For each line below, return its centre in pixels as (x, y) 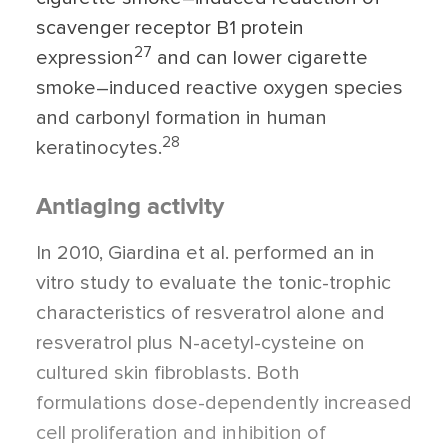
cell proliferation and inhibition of (181, 433)
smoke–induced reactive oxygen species (219, 88)
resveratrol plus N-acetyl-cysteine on (200, 343)
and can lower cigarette (260, 58)
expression (85, 58)
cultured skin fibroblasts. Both (168, 373)
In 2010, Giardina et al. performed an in (205, 253)
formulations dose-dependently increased (224, 403)
